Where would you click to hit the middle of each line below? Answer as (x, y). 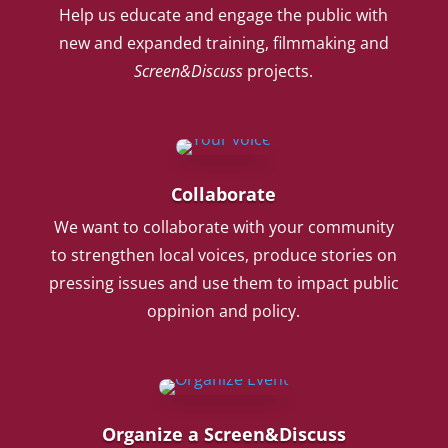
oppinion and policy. (224, 311)
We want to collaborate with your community (223, 227)
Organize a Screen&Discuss (223, 434)
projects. (278, 71)
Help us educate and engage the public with (224, 15)
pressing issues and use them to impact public (223, 283)
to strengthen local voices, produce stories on (223, 255)
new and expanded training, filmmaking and (223, 43)
